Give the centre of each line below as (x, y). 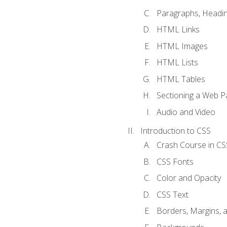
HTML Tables (181, 79)
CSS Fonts (175, 161)
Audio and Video (186, 112)
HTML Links (178, 30)
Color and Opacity (188, 178)
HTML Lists (177, 63)
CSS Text (172, 194)
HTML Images (182, 46)
